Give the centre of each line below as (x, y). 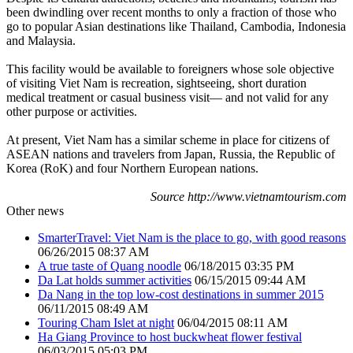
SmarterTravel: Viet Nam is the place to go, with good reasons (192, 238)
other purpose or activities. (72, 112)
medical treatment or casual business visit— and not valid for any (167, 98)
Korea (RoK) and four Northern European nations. (132, 169)
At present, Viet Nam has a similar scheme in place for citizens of (168, 140)
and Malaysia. (41, 41)
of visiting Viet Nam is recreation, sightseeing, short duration (156, 84)
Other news (35, 211)
